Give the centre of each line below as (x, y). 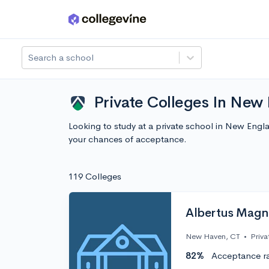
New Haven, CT (213, 237)
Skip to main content (55, 22)
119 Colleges (95, 176)
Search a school (61, 57)
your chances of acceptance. (128, 139)
